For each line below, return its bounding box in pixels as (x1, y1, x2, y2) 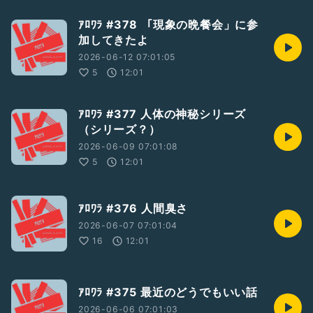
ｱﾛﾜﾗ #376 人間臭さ (78, 201, 189, 216)
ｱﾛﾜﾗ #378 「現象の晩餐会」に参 (78, 17, 259, 32)
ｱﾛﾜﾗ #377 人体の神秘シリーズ (78, 107, 247, 122)
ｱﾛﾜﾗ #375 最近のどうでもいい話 (78, 285, 258, 300)
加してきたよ (78, 33, 149, 48)
